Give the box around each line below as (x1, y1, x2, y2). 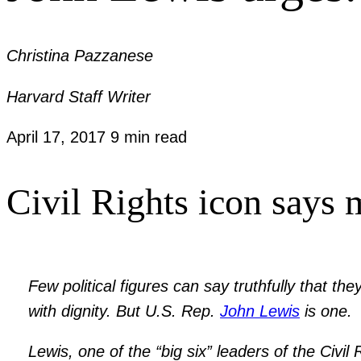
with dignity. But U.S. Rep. (28, 301, 221, 320)
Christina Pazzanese (6, 47, 153, 65)
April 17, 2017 (6, 128, 110, 147)
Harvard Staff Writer (6, 87, 151, 106)
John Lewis (220, 301, 301, 320)
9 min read (110, 128, 187, 147)
